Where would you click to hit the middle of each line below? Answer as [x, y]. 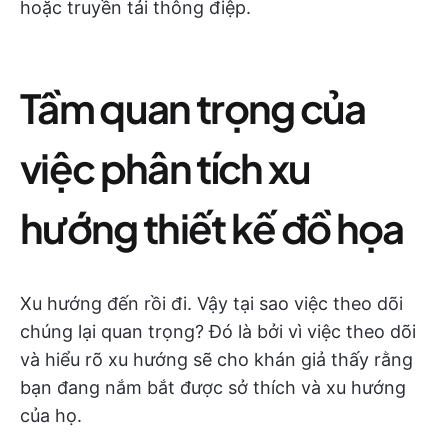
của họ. [51, 415]
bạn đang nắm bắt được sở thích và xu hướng [213, 387]
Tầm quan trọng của [193, 107]
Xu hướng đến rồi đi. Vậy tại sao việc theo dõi [211, 303]
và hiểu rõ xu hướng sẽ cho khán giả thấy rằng [216, 359]
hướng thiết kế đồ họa [212, 227]
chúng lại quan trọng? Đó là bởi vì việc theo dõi [218, 331]
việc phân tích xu [165, 167]
